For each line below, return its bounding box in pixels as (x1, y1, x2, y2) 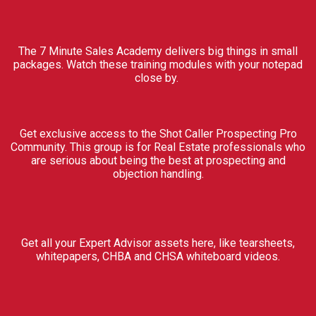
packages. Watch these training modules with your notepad (13, 58, 303, 71)
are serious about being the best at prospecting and (30, 154, 286, 167)
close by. (135, 71, 181, 85)
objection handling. (112, 167, 204, 181)
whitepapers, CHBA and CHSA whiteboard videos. (36, 250, 280, 263)
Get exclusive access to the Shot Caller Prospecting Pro (19, 127, 297, 140)
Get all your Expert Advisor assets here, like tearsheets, (21, 236, 295, 250)
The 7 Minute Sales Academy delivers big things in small (18, 44, 298, 58)
